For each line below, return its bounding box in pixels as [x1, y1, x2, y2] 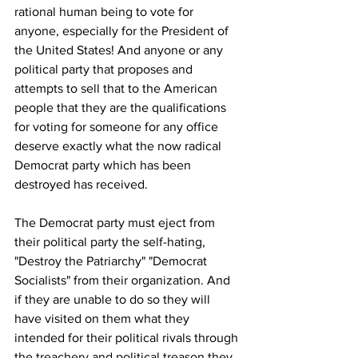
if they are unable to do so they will [14, 292, 213, 306]
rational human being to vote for [14, 5, 197, 18]
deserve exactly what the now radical [14, 139, 225, 153]
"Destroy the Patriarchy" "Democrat [14, 254, 210, 268]
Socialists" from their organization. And [14, 273, 233, 287]
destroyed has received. [14, 177, 148, 191]
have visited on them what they [14, 312, 193, 325]
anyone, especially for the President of [14, 24, 232, 38]
